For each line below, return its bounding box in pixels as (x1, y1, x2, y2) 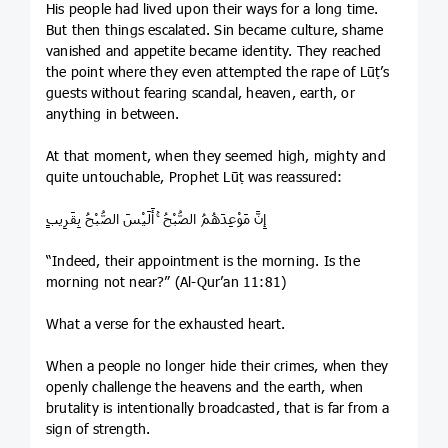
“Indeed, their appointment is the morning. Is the (46, 251, 360, 269)
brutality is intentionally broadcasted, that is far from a (46, 398, 390, 416)
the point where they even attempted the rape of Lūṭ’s (46, 62, 390, 80)
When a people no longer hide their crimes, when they (46, 356, 389, 374)
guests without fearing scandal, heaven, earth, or (46, 83, 355, 101)
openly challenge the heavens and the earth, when (46, 377, 364, 395)
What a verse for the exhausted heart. (46, 314, 286, 332)
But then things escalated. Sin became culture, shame (46, 20, 384, 38)
